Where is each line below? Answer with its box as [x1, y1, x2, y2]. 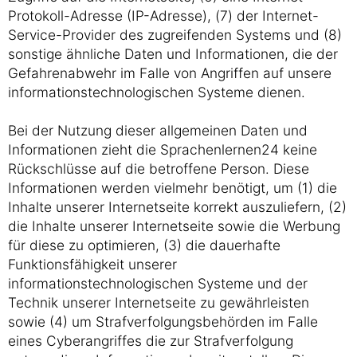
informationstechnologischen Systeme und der [8, 275, 308, 292]
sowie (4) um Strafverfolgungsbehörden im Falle [8, 313, 318, 330]
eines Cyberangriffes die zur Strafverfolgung [8, 332, 293, 349]
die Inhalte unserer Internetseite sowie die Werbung [8, 218, 340, 234]
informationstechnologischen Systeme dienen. [8, 84, 305, 100]
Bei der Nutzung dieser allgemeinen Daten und [8, 122, 308, 139]
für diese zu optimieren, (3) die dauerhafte [8, 237, 280, 253]
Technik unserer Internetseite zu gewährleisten [8, 294, 309, 311]
